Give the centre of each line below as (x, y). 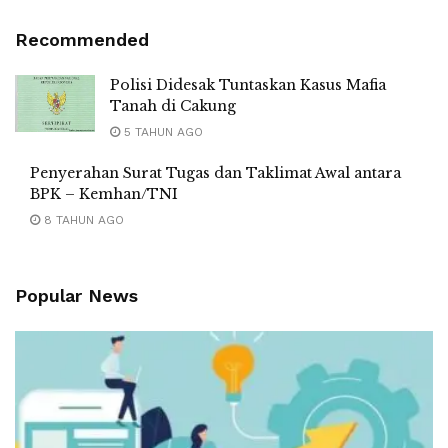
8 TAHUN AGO (82, 220)
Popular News (76, 296)
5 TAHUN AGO (161, 132)
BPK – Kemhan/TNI (104, 194)
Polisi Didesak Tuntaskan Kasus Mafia (248, 85)
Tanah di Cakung (173, 106)
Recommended (82, 40)
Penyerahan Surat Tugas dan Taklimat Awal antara (215, 173)
